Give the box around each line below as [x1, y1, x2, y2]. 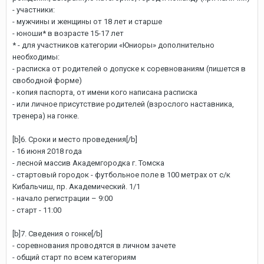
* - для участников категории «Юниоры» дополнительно [12, 41, 214, 49]
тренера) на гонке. [12, 111, 79, 120]
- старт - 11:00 [12, 206, 61, 214]
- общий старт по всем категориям [12, 253, 136, 262]
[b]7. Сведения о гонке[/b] [12, 229, 103, 238]
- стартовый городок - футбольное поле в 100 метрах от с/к [12, 170, 230, 179]
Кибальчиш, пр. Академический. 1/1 [12, 182, 140, 191]
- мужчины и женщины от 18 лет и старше [12, 17, 162, 26]
